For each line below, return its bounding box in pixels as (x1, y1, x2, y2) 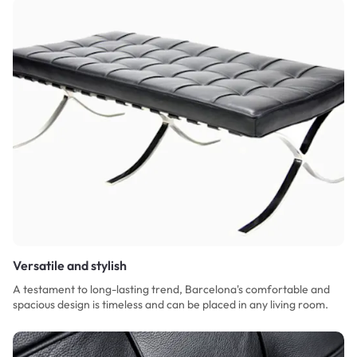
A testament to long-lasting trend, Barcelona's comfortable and (13, 281, 330, 296)
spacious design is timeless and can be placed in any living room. (13, 296, 328, 312)
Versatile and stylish (13, 257, 127, 273)
